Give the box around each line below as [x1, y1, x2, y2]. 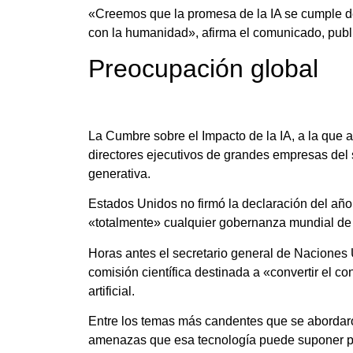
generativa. [88, 166, 150, 180]
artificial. [88, 284, 135, 298]
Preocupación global [88, 54, 318, 84]
